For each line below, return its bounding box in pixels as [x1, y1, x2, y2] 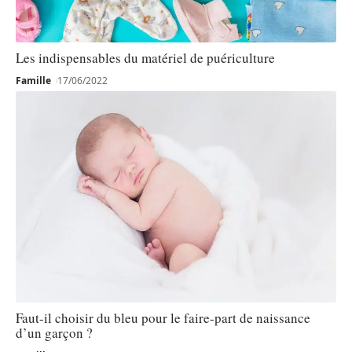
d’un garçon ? [16, 324, 93, 343]
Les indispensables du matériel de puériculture [16, 48, 275, 67]
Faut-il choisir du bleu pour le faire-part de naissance [16, 309, 310, 328]
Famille [16, 73, 51, 87]
